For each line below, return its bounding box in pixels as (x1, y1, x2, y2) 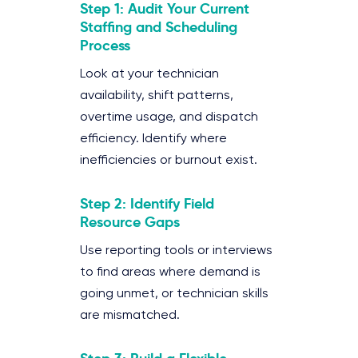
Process (80, 35, 130, 54)
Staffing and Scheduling (80, 17, 237, 36)
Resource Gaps (80, 212, 180, 231)
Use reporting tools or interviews (80, 244, 272, 257)
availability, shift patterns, (80, 89, 233, 102)
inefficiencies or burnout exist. (80, 153, 257, 167)
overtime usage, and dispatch (80, 110, 258, 124)
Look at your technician (80, 67, 219, 81)
